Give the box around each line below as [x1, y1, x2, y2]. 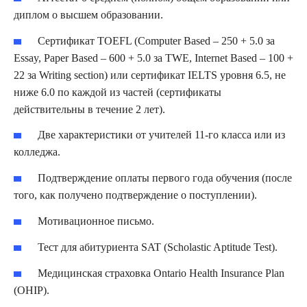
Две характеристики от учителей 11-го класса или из [38, 129, 286, 141]
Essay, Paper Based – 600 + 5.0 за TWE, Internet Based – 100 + [14, 51, 293, 64]
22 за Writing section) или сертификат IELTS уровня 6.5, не [14, 69, 286, 81]
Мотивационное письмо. [38, 215, 155, 228]
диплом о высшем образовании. [14, 8, 163, 21]
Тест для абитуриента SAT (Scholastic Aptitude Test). [38, 241, 278, 253]
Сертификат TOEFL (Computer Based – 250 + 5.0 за [38, 34, 275, 47]
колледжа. [14, 146, 60, 158]
